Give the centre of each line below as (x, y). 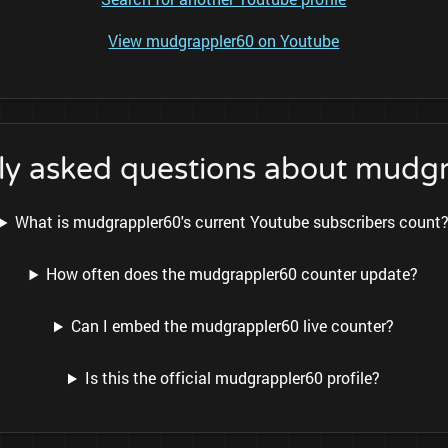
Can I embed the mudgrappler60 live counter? (232, 326)
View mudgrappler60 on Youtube (224, 41)
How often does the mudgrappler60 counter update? (232, 274)
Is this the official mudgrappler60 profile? (232, 378)
